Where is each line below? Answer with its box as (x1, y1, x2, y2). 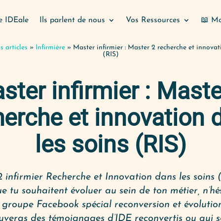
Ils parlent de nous (39, 16, 106, 24)
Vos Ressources (126, 16, 181, 24)
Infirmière (36, 44, 65, 51)
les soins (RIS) (35, 130, 186, 158)
